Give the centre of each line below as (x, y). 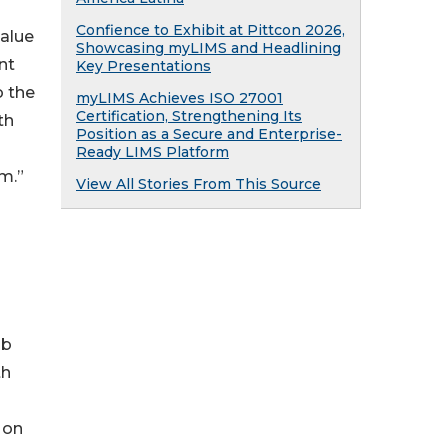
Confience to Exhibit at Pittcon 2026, (210, 30)
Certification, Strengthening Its (189, 116)
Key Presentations (143, 66)
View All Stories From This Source (198, 184)
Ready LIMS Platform (152, 152)
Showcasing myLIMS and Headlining (208, 48)
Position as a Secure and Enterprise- (209, 134)
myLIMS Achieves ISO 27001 (179, 98)
